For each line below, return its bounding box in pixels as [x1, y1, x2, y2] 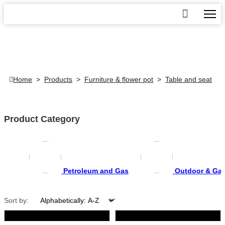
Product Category [4, 114, 80, 124]
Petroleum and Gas [63, 166, 129, 175]
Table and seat [165, 75, 212, 83]
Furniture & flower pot [84, 75, 153, 83]
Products [44, 75, 72, 83]
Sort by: [4, 196, 29, 204]
